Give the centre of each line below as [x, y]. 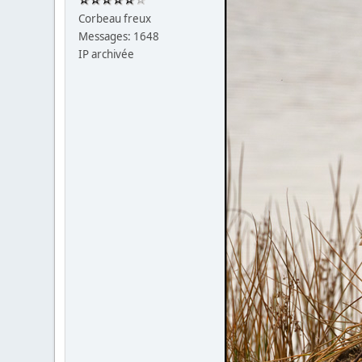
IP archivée [107, 54]
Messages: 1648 [119, 36]
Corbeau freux [115, 18]
